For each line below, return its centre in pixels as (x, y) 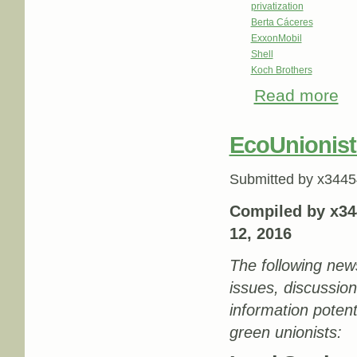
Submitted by (273, 180)
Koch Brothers (281, 71)
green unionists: (285, 333)
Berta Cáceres (282, 23)
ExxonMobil (276, 39)
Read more (296, 95)
